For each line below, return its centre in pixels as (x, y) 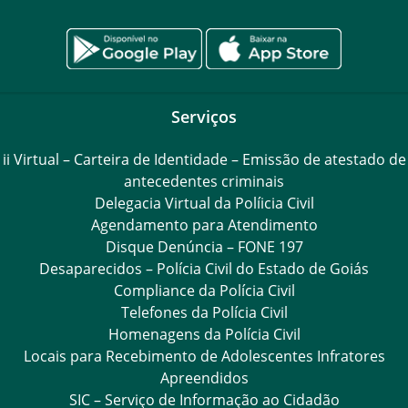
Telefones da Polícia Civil (204, 312)
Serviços (204, 116)
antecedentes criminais (204, 181)
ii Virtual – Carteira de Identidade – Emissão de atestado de (204, 159)
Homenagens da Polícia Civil (204, 334)
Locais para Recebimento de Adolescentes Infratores (204, 356)
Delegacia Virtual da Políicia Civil (204, 203)
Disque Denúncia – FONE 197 (204, 246)
